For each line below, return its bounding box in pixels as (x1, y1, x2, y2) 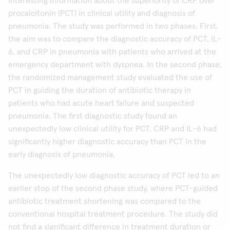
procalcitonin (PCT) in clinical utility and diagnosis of (8, 9, 195, 17)
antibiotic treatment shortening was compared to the (8, 197, 201, 205)
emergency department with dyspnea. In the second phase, (8, 61, 222, 69)
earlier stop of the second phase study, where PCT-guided (8, 184, 218, 193)
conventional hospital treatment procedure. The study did (8, 210, 218, 218)
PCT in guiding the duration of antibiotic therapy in (8, 86, 191, 94)
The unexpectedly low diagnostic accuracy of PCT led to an (8, 171, 220, 180)
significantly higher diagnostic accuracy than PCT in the (8, 138, 206, 146)
